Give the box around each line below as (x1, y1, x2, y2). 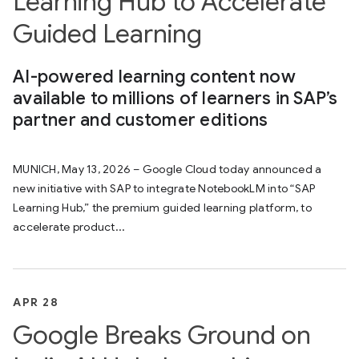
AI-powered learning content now (13, 66, 296, 87)
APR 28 (13, 295, 58, 309)
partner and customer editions (13, 109, 268, 131)
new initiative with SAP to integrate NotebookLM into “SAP (13, 181, 316, 196)
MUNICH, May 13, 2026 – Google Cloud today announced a (13, 162, 322, 176)
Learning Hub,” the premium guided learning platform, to (13, 200, 312, 215)
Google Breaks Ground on (13, 319, 311, 351)
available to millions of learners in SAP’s (13, 87, 338, 109)
